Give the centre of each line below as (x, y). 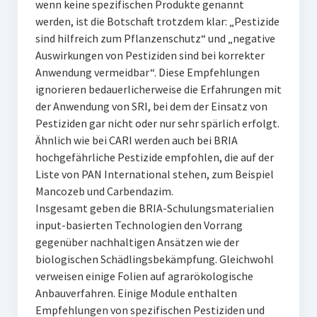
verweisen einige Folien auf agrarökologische (144, 276)
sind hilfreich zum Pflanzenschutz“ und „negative (155, 38)
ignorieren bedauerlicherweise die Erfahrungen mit (158, 89)
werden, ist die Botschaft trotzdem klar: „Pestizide (157, 21)
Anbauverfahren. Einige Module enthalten (136, 293)
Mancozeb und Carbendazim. (104, 191)
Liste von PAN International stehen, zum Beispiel (154, 174)
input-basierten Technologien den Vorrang (139, 225)
